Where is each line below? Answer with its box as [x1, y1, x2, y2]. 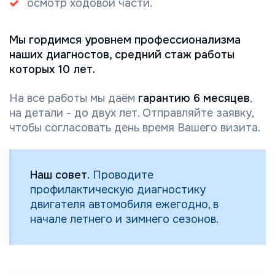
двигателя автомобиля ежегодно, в [30, 198, 219, 212]
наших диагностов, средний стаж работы [9, 48, 234, 62]
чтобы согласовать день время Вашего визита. [9, 121, 260, 135]
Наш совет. [30, 168, 90, 182]
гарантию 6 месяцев [138, 91, 250, 106]
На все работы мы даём [9, 91, 138, 106]
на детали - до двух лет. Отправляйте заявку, [9, 106, 254, 120]
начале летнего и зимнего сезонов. [30, 212, 219, 227]
